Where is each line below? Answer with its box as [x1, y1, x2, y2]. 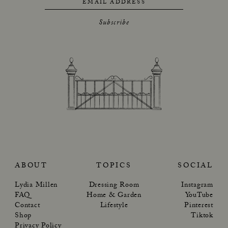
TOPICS [96, 160, 132, 173]
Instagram [181, 179, 213, 192]
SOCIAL [178, 160, 213, 173]
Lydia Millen [15, 179, 58, 192]
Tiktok [191, 210, 213, 222]
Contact [15, 199, 40, 212]
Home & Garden [87, 189, 141, 202]
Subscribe [98, 17, 130, 30]
